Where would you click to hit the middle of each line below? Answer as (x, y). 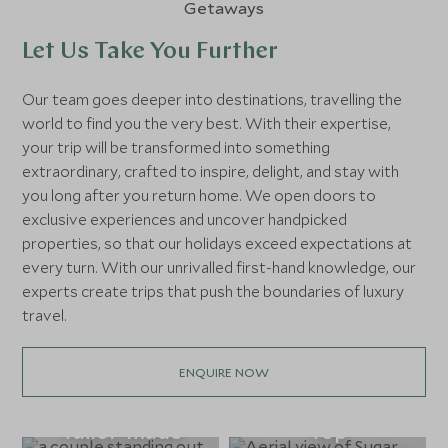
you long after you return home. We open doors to (199, 195)
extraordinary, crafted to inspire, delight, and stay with (211, 171)
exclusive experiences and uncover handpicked (185, 219)
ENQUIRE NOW (224, 371)
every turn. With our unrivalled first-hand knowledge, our (219, 267)
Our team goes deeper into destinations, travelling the (212, 99)
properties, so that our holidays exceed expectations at (217, 243)
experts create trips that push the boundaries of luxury (213, 291)
